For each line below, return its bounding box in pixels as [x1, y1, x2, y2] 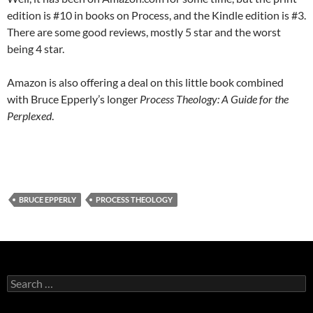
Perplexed [7, 109, 52, 123]
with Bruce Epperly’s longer [7, 92, 140, 106]
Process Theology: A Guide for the [140, 92, 289, 106]
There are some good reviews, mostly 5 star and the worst [7, 25, 281, 39]
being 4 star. [7, 42, 64, 56]
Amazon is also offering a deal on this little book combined [7, 75, 284, 89]
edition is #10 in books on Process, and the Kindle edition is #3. [7, 8, 306, 22]
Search [6, 275, 36, 287]
